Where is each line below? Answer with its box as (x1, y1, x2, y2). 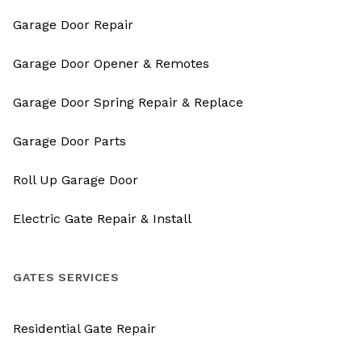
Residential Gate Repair (13, 320, 156, 336)
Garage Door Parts (13, 133, 126, 149)
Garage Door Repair (13, 16, 133, 32)
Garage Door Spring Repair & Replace (13, 94, 243, 110)
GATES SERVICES (13, 270, 120, 284)
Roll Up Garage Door (13, 171, 138, 187)
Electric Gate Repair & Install (13, 210, 192, 226)
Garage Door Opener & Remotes (13, 55, 209, 71)
